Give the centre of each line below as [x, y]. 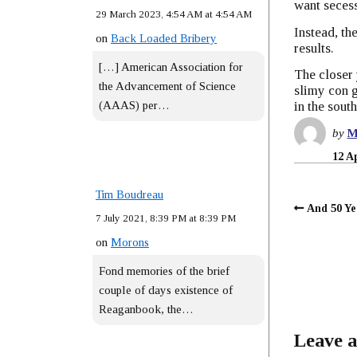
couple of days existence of [166, 290]
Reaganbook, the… [146, 309]
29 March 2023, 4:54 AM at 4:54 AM [174, 14]
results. [314, 48]
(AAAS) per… [134, 105]
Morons [130, 242]
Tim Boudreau [129, 194]
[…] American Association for [171, 67]
